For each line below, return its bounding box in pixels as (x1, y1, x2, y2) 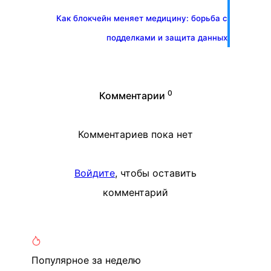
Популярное (31, 254, 92, 266)
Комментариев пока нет (78, 128, 193, 140)
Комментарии (99, 90, 165, 102)
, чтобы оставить (115, 167, 197, 179)
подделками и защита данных (106, 33, 227, 42)
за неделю (92, 254, 141, 266)
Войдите (74, 167, 115, 179)
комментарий (103, 186, 168, 198)
